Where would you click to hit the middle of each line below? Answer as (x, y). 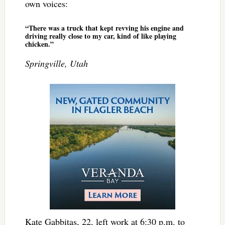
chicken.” (39, 44)
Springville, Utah (56, 63)
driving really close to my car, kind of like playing (100, 36)
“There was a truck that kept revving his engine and (104, 28)
